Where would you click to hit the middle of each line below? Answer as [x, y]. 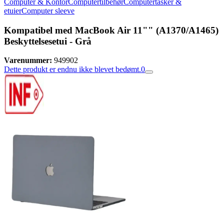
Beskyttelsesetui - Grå [48, 41]
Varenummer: [28, 60]
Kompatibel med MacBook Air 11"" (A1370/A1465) [111, 30]
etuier [13, 11]
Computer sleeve [48, 11]
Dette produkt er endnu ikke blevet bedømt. [72, 69]
